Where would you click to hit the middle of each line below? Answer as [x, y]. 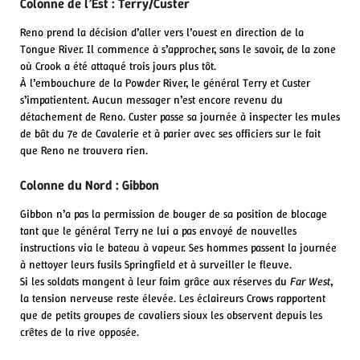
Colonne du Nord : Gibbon [90, 184]
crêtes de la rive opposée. [80, 331]
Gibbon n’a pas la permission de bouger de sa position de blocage [174, 213]
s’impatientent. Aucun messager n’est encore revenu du [151, 99]
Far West [310, 281]
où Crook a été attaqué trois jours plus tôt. [118, 65]
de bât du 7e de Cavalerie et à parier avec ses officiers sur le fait [170, 133]
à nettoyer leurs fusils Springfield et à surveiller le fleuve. [156, 264]
